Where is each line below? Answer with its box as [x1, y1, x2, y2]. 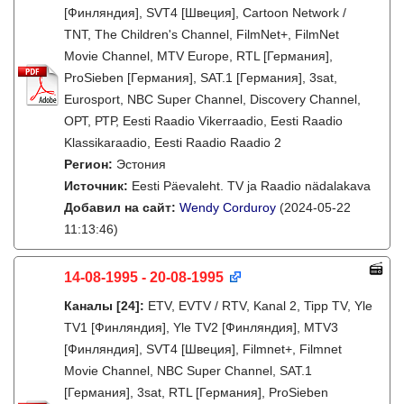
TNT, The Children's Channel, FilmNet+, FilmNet [64, 27, 339, 41]
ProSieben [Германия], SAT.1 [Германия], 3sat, [64, 70, 337, 85]
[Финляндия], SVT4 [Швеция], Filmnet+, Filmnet [64, 342, 342, 356]
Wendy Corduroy [179, 200, 276, 215]
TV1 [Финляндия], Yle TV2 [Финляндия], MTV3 [64, 320, 338, 335]
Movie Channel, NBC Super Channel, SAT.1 [64, 363, 312, 378]
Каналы [64, 298, 113, 313]
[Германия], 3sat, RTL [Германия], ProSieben [64, 385, 328, 399]
